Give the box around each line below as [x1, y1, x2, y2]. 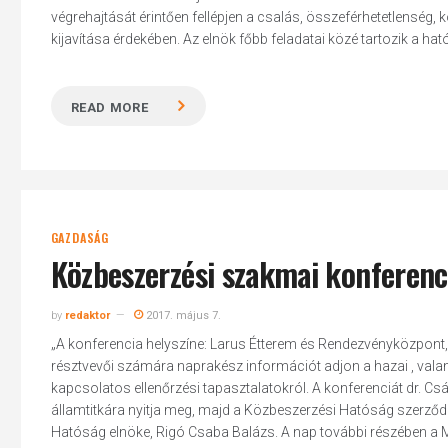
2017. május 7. [142, 309, 221, 322]
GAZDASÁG [50, 229, 109, 246]
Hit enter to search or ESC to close [90, 114, 333, 134]
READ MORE [70, 100, 149, 115]
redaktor [64, 309, 110, 322]
